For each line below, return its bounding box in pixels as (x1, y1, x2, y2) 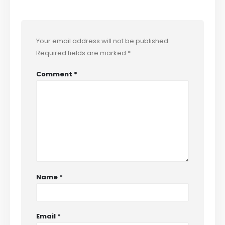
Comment (36, 69, 74, 79)
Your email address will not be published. (36, 36, 170, 46)
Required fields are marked (36, 48, 128, 58)
